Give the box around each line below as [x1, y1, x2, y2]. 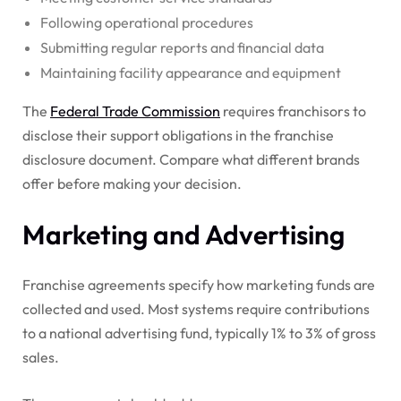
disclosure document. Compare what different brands [22, 149, 360, 168]
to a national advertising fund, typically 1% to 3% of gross [22, 323, 376, 342]
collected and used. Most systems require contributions [22, 299, 370, 318]
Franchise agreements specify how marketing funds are [22, 275, 375, 294]
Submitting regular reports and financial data [40, 38, 324, 56]
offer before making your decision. [22, 174, 242, 192]
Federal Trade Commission [50, 101, 220, 120]
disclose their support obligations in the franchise [22, 125, 334, 144]
